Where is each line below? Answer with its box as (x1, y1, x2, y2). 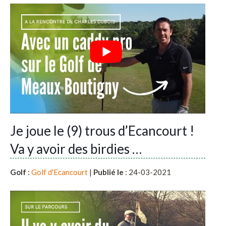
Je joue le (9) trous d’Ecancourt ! (10, 123, 194, 139)
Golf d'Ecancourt (31, 167, 88, 177)
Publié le (93, 167, 124, 177)
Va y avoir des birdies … (10, 141, 142, 157)
